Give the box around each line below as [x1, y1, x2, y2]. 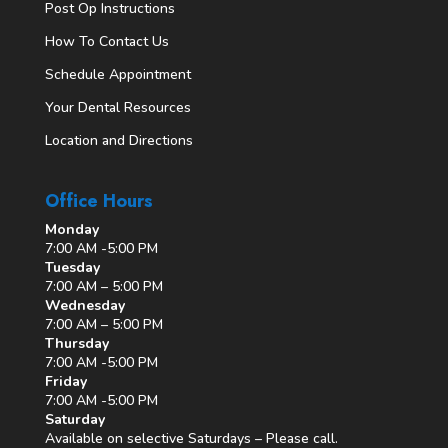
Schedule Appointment [44, 65, 191, 85]
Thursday [44, 333, 109, 353]
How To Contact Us [44, 32, 169, 52]
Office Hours [44, 187, 153, 214]
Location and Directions [44, 131, 193, 151]
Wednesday [44, 295, 125, 315]
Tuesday [44, 257, 100, 277]
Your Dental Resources [44, 98, 191, 118]
